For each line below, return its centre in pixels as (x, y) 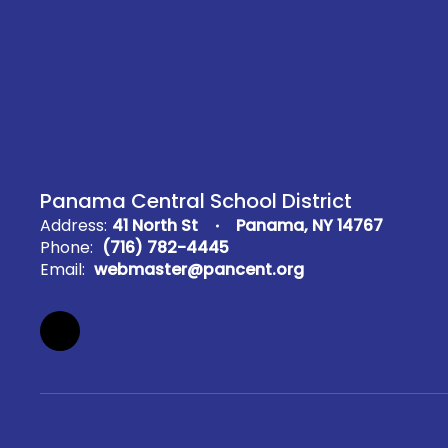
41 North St (155, 226)
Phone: (66, 248)
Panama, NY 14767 (309, 226)
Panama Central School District (196, 201)
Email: (62, 270)
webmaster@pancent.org (199, 270)
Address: (73, 226)
